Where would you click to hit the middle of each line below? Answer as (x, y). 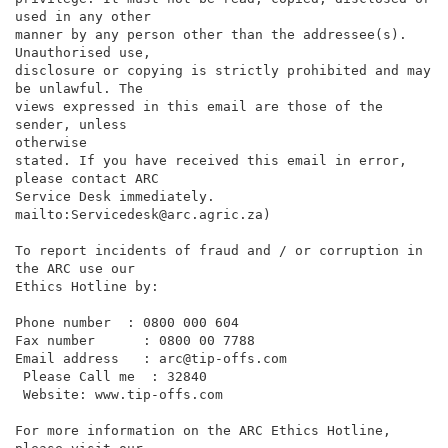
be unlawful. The (79, 88)
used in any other (83, 16)
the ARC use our (75, 268)
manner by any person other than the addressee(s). (211, 34)
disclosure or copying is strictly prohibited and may (223, 70)
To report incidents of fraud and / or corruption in (219, 250)
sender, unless (71, 124)
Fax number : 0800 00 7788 (135, 340)
